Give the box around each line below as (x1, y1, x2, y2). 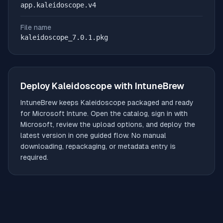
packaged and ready (125, 99, 194, 107)
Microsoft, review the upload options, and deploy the (20, 120, 195, 128)
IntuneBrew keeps (20, 99, 81, 107)
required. (20, 153, 48, 161)
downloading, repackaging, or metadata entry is (20, 142, 176, 150)
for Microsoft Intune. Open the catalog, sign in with (20, 110, 188, 117)
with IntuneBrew (112, 81, 184, 91)
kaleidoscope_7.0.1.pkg (20, 33, 108, 41)
